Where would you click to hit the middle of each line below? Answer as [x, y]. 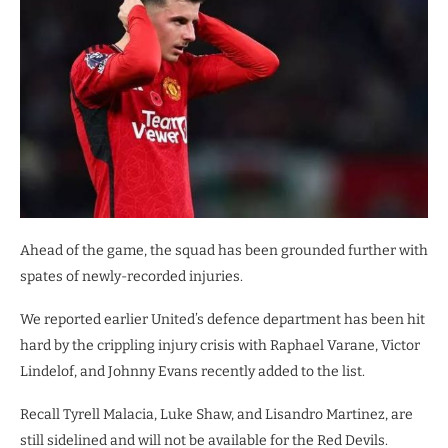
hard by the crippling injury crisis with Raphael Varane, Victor [220, 345]
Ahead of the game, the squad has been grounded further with [224, 250]
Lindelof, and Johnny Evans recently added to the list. [192, 371]
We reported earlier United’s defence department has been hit [222, 319]
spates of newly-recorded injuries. [131, 276]
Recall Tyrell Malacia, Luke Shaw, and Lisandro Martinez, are [216, 414]
